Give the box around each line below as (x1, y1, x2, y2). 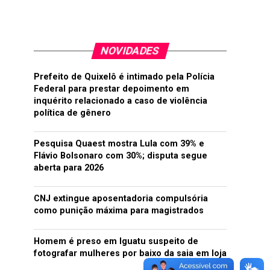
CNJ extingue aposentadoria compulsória (34, 193, 208, 204)
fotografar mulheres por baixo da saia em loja (34, 248, 227, 259)
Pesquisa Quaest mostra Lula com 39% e (34, 139, 204, 149)
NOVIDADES (99, 45, 161, 57)
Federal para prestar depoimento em (34, 84, 189, 94)
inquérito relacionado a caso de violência (34, 96, 207, 106)
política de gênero (34, 108, 111, 118)
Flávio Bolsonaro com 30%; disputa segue (34, 151, 207, 161)
